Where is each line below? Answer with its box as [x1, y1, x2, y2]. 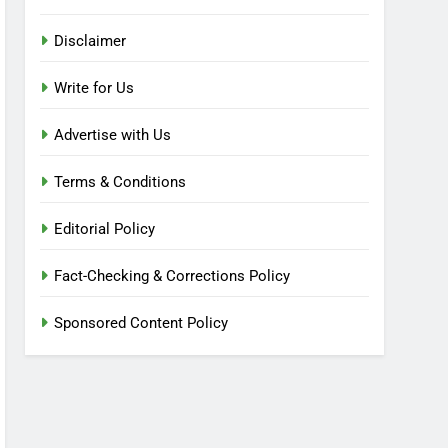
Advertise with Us [54, 126, 172, 145]
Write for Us [54, 79, 135, 98]
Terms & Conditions [54, 173, 187, 192]
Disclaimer [54, 32, 127, 51]
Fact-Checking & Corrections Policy [54, 267, 291, 286]
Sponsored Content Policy [54, 314, 229, 333]
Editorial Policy [54, 220, 156, 239]
